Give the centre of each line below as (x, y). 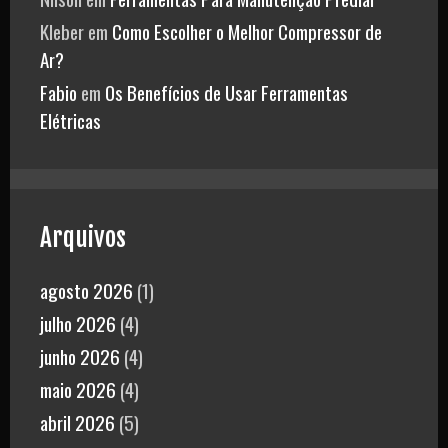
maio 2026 (78, 389)
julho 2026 (78, 323)
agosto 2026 (86, 290)
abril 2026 (77, 422)
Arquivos (83, 238)
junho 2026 (80, 356)
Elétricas (70, 120)
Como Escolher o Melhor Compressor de (247, 31)
